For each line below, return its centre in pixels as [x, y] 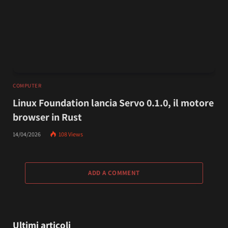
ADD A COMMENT [114, 173]
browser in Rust [47, 117]
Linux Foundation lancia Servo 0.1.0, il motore [113, 103]
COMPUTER [27, 86]
